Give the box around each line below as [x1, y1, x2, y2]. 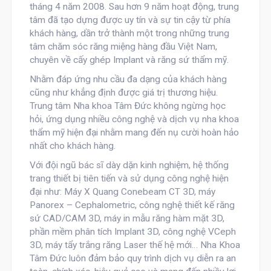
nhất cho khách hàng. [29, 140, 116, 151]
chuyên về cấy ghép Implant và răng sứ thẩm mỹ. [29, 54, 229, 65]
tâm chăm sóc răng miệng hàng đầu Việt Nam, [29, 41, 217, 52]
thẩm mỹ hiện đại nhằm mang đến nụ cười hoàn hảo [29, 127, 239, 138]
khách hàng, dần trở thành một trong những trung [29, 28, 229, 39]
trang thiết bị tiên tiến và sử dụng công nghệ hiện [29, 173, 229, 184]
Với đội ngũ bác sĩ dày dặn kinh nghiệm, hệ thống [29, 160, 229, 171]
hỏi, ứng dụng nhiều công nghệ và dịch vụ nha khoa [29, 114, 239, 125]
